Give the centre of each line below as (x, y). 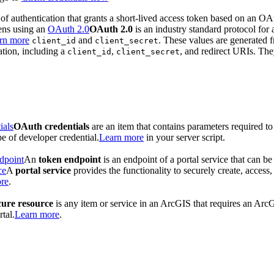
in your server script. (184, 137)
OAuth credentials (51, 126)
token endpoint (70, 159)
